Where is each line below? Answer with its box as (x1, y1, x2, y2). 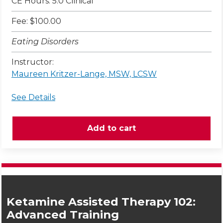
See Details (11, 93, 55, 103)
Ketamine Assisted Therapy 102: (6, 195, 196, 209)
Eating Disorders (11, 37, 79, 47)
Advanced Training (6, 208, 119, 222)
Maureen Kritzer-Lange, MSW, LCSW (11, 69, 157, 79)
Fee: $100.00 (11, 16, 61, 26)
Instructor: (11, 57, 54, 67)
